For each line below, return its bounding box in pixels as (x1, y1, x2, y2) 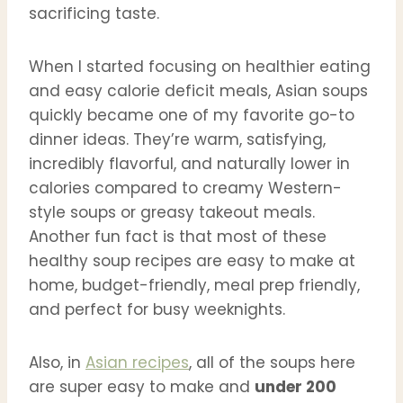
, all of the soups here (189, 352, 355, 374)
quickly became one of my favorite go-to (29, 104, 354, 127)
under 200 (255, 376, 336, 399)
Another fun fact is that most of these (29, 226, 327, 248)
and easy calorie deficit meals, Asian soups (29, 80, 368, 103)
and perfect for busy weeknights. (29, 299, 285, 321)
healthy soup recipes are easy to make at (29, 250, 355, 273)
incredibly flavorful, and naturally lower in (29, 153, 350, 175)
